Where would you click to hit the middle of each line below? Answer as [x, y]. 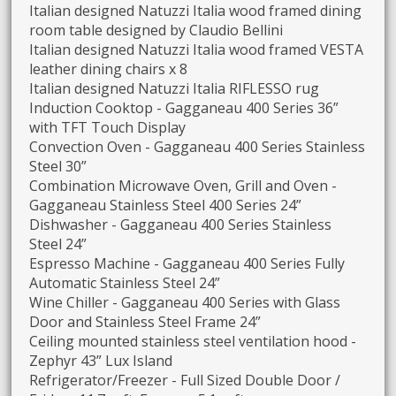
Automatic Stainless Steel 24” [125, 282]
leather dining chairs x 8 [109, 69]
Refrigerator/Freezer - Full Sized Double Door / [185, 380]
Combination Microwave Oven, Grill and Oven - [183, 185]
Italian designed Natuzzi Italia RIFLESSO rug [175, 88]
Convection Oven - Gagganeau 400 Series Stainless [198, 146]
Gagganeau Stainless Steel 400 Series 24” [166, 205]
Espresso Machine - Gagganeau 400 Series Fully [187, 263]
